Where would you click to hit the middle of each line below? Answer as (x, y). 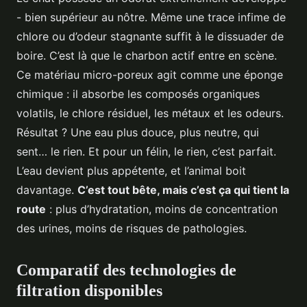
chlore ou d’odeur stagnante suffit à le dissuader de (150, 36)
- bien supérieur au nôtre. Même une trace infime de (151, 17)
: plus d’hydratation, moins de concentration (162, 209)
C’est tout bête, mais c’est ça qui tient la (183, 189)
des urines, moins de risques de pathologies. (132, 228)
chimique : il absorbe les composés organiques (138, 94)
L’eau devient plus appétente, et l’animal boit (131, 170)
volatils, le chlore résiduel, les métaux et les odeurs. (150, 113)
